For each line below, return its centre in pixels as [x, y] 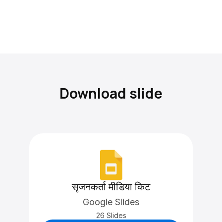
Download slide [111, 93]
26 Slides [111, 215]
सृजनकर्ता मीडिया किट [111, 187]
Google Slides [111, 202]
